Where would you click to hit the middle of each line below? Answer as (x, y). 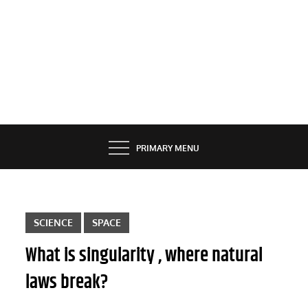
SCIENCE (54, 222)
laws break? (67, 282)
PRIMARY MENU (168, 148)
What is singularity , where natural (144, 255)
